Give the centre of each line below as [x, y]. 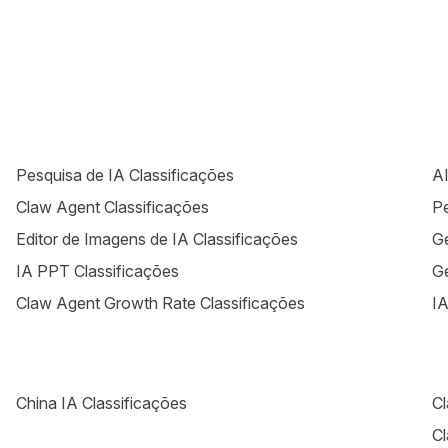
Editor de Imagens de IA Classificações [157, 239]
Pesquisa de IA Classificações [125, 175]
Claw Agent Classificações [112, 207]
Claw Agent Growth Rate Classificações [160, 303]
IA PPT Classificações [97, 271]
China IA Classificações [101, 403]
